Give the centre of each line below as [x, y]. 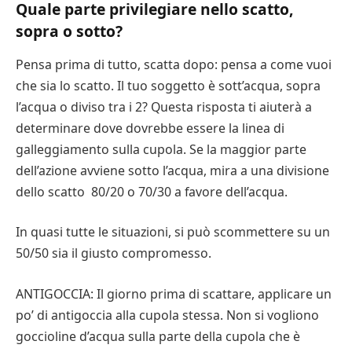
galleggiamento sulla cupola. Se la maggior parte [161, 149]
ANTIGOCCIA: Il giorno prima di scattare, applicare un [174, 293]
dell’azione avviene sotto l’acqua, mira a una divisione [172, 170]
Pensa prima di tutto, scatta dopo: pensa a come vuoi [174, 64]
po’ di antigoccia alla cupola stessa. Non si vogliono [167, 315]
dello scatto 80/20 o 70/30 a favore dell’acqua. [152, 191]
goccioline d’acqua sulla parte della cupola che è [158, 336]
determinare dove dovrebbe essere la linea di [150, 128]
